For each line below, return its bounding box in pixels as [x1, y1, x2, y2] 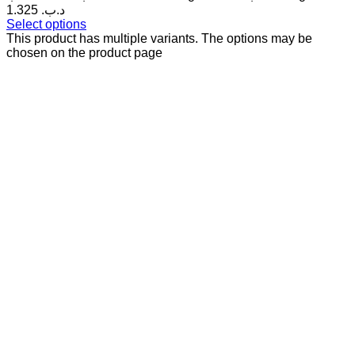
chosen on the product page [6, 46, 162, 60]
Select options [6, 17, 86, 32]
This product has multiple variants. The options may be [6, 32, 312, 46]
